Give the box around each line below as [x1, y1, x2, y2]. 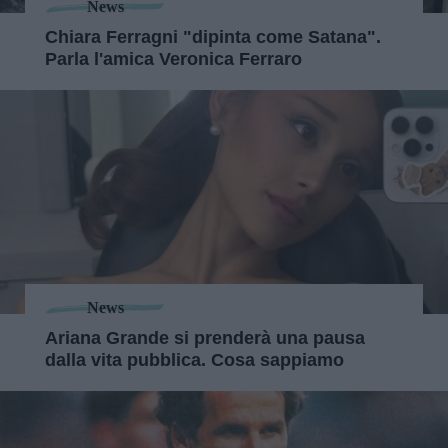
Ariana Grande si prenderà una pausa [45, 327, 365, 348]
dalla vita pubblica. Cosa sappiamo [45, 349, 344, 370]
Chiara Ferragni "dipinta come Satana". [45, 26, 381, 47]
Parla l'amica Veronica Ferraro [45, 48, 302, 69]
